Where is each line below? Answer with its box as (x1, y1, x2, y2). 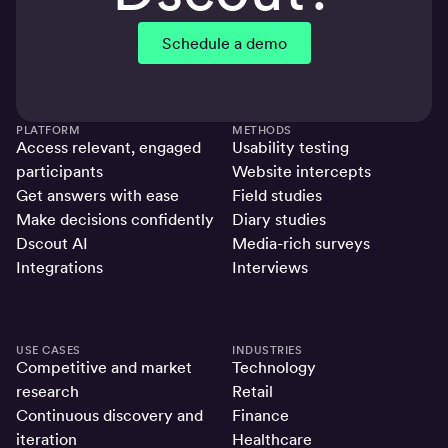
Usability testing (232, 138, 349, 158)
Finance (232, 406, 289, 426)
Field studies (232, 186, 322, 206)
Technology (232, 358, 316, 378)
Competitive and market (16, 358, 192, 378)
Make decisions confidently (16, 210, 214, 230)
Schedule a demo (161, 33, 287, 54)
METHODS (232, 123, 292, 138)
